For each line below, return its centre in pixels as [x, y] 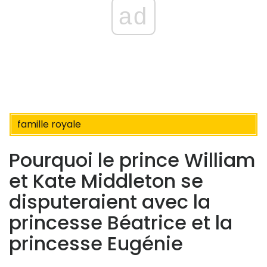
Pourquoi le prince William [132, 160]
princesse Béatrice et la [121, 222]
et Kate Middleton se [106, 181]
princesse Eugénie [96, 243]
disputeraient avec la [110, 201]
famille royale [49, 125]
